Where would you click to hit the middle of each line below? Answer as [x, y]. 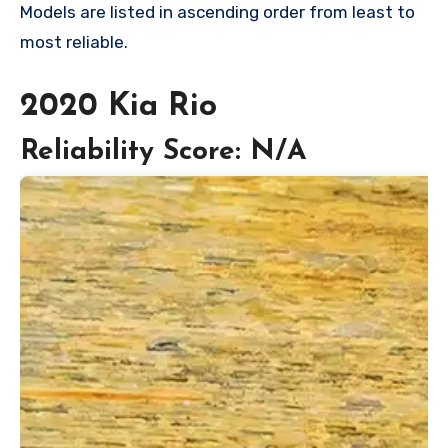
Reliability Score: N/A [163, 152]
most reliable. [74, 41]
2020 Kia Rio [118, 106]
